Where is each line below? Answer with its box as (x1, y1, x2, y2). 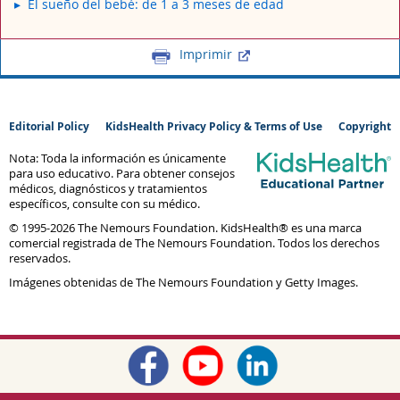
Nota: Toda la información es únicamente (9, 150, 226, 166)
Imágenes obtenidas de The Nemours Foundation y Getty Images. (9, 274, 358, 290)
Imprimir (179, 45, 232, 62)
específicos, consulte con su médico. (9, 196, 200, 212)
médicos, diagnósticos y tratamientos (9, 180, 207, 196)
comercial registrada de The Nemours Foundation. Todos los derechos (9, 235, 379, 251)
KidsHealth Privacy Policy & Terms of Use (105, 118, 322, 134)
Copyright (338, 118, 391, 134)
